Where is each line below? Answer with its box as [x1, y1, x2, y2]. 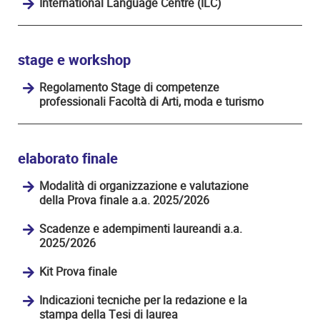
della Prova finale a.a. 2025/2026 [39, 191, 209, 209]
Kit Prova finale [39, 263, 117, 280]
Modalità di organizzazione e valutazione [39, 177, 249, 194]
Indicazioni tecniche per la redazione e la [39, 291, 247, 309]
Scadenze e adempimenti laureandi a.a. [39, 220, 242, 237]
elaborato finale [18, 148, 118, 169]
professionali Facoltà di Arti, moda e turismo [39, 93, 264, 110]
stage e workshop [18, 49, 131, 71]
